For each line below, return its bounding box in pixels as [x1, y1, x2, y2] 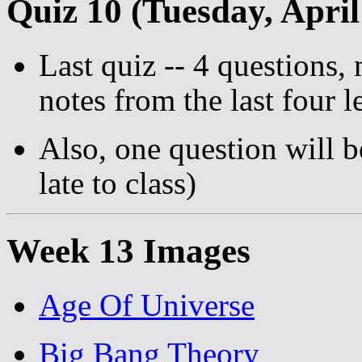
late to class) [39, 166, 196, 201]
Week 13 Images [6, 232, 250, 271]
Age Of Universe [39, 288, 255, 323]
